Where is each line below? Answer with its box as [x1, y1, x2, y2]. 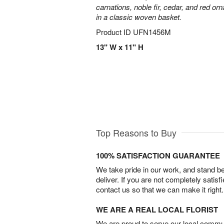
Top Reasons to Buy [96, 125, 176, 139]
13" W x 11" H [96, 41, 143, 52]
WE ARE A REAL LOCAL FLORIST [96, 203, 218, 215]
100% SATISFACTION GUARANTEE [96, 149, 220, 161]
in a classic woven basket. [96, 11, 181, 22]
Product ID [96, 26, 133, 37]
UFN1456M [133, 26, 171, 37]
